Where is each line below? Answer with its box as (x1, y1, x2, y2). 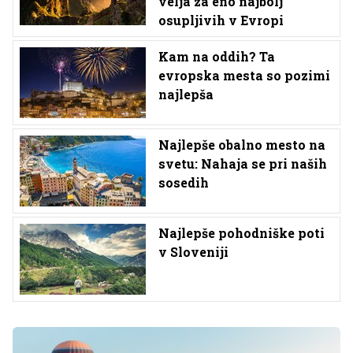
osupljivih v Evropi (158, 12, 284, 29)
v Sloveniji (158, 243, 229, 261)
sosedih (158, 174, 209, 191)
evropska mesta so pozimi (158, 67, 330, 84)
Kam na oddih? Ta (158, 48, 275, 65)
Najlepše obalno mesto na (158, 136, 325, 154)
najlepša (158, 86, 214, 103)
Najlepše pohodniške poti (158, 225, 325, 242)
